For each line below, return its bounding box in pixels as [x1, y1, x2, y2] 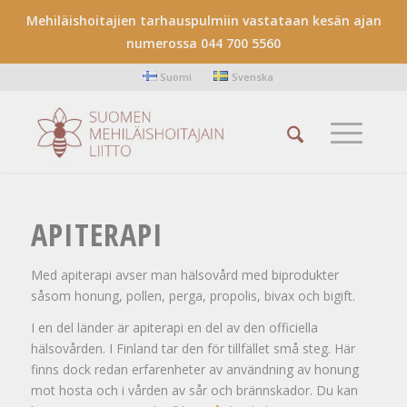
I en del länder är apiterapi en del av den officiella [30, 318, 318, 336]
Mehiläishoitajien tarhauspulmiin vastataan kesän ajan [25, 12, 382, 29]
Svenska [231, 70, 273, 84]
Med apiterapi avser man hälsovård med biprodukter [30, 266, 339, 283]
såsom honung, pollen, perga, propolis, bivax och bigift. [30, 287, 355, 304]
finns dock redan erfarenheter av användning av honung [30, 360, 359, 378]
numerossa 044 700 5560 [126, 35, 281, 52]
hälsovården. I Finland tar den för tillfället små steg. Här [30, 339, 355, 357]
